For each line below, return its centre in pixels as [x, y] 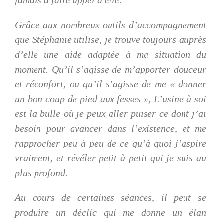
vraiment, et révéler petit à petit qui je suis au [110, 158]
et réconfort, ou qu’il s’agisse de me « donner [110, 84]
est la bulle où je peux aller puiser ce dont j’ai [110, 113]
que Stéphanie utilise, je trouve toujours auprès [110, 39]
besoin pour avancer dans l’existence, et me [110, 128]
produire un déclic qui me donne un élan [110, 212]
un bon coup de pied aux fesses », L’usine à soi [110, 99]
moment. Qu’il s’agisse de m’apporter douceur [110, 69]
